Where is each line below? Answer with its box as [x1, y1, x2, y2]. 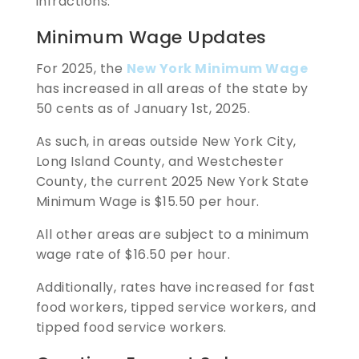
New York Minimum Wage [126, 58, 309, 78]
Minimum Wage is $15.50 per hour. [35, 192, 264, 211]
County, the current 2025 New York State [35, 171, 309, 191]
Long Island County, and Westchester [35, 151, 284, 171]
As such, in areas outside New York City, [35, 131, 296, 151]
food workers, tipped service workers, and [35, 297, 317, 317]
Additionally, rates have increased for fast [35, 277, 316, 296]
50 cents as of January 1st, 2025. [35, 99, 254, 118]
